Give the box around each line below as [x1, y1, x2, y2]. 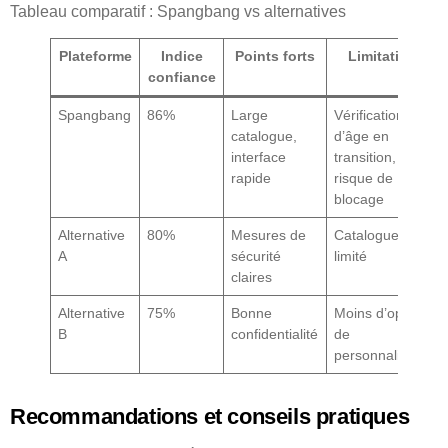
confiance [147, 68, 216, 85]
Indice [160, 47, 203, 64]
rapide [231, 169, 272, 186]
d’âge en [334, 127, 390, 144]
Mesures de [231, 226, 307, 243]
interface [231, 148, 287, 165]
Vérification [334, 106, 405, 123]
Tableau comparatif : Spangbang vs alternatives [10, 2, 346, 20]
